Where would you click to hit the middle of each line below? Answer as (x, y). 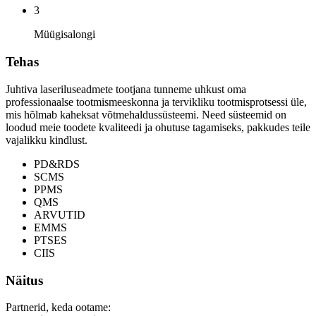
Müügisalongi (65, 35)
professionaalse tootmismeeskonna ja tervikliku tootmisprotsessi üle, (156, 102)
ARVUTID (60, 214)
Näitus (24, 280)
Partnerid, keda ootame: (58, 308)
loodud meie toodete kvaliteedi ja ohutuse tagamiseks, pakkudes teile (158, 127)
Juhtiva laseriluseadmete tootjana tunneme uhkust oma (126, 89)
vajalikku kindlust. (47, 140)
